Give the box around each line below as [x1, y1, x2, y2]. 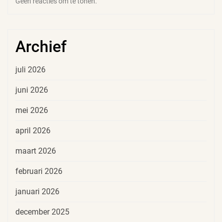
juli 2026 [15, 64, 46, 74]
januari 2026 [15, 186, 59, 196]
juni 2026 [15, 85, 48, 95]
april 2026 [15, 125, 51, 135]
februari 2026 [15, 166, 62, 176]
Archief [15, 37, 66, 56]
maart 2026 [15, 146, 56, 156]
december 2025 [15, 207, 69, 217]
